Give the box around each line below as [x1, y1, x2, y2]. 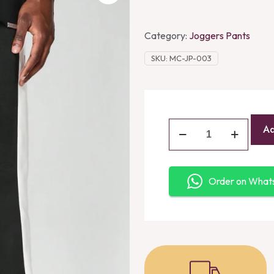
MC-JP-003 [169, 53, 212, 63]
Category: [144, 29, 189, 42]
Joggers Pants [189, 29, 250, 42]
